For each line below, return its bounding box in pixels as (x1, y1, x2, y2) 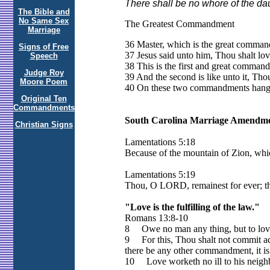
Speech (30, 51, 58, 60)
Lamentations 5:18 (124, 137, 195, 148)
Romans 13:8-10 (124, 213, 188, 224)
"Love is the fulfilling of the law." (124, 202, 260, 213)
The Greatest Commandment (124, 19, 234, 30)
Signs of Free (19, 42, 69, 51)
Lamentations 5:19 (124, 169, 195, 180)
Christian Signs (14, 120, 73, 129)
